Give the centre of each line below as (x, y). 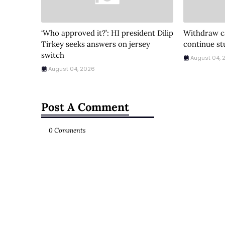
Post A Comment (85, 107)
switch (53, 55)
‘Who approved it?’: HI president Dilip (107, 33)
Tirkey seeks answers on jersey (96, 44)
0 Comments (67, 130)
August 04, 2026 (72, 69)
